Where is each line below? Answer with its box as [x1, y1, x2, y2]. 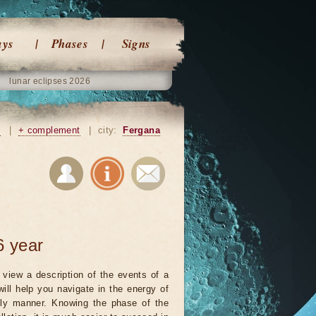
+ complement [18, 125, 80, 135]
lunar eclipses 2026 [9, 76, 91, 86]
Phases [51, 35, 89, 52]
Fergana [123, 125, 160, 135]
